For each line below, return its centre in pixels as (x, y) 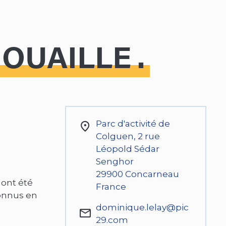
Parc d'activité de (133, 123)
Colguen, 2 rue (128, 136)
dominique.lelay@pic (142, 207)
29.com (112, 220)
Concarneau (152, 174)
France (111, 186)
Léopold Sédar (127, 149)
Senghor (115, 161)
